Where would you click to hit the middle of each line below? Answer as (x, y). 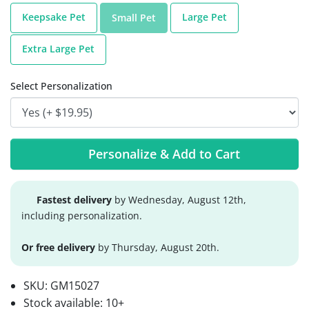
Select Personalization (61, 86)
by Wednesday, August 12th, (179, 199)
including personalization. (82, 215)
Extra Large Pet (58, 48)
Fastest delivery (74, 199)
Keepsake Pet (54, 17)
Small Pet (134, 18)
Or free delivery (58, 247)
